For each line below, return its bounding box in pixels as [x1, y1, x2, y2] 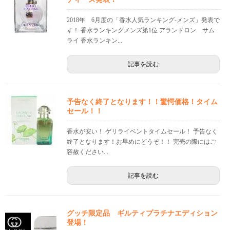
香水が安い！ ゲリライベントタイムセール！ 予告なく [67, 128, 218, 136]
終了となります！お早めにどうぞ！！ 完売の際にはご [67, 138, 216, 146]
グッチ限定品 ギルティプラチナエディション [67, 209, 218, 218]
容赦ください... [67, 148, 108, 156]
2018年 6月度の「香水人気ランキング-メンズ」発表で [67, 16, 220, 24]
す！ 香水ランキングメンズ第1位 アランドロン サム [67, 27, 215, 34]
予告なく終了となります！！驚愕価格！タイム [67, 98, 218, 106]
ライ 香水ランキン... [67, 37, 122, 45]
